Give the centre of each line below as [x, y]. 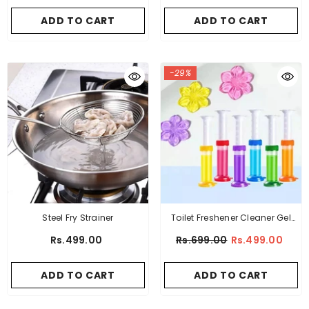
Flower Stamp [231, 233]
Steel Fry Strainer [78, 218]
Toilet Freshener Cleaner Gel [231, 218]
